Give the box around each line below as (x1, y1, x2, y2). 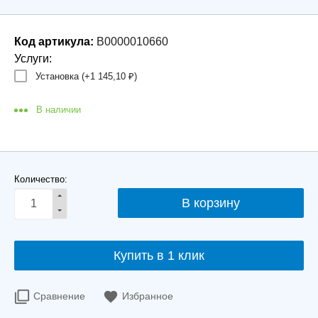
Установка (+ (35, 71, 90, 82)
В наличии (36, 104, 81, 115)
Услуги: (14, 53, 52, 65)
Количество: (14, 174, 67, 185)
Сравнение (33, 290, 85, 302)
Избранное (122, 290, 173, 302)
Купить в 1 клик (114, 248, 204, 263)
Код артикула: (14, 35, 94, 48)
